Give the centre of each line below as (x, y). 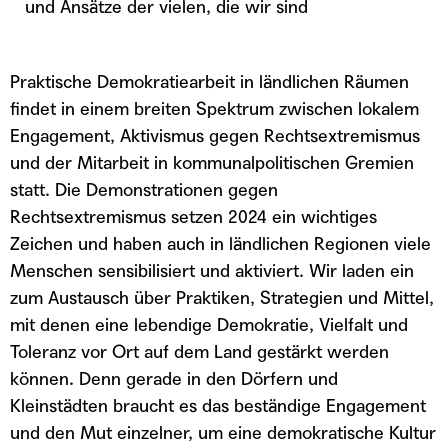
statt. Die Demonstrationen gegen (144, 189)
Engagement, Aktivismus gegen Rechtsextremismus (215, 135)
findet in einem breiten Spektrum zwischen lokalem (214, 108)
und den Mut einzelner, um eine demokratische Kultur (223, 432)
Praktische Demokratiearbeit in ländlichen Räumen (209, 81)
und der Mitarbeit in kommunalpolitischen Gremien (212, 162)
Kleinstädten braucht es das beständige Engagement (218, 405)
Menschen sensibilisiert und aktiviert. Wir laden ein (212, 270)
